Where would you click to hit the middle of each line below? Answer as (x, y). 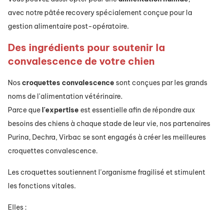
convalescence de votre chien (81, 61)
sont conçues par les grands (161, 83)
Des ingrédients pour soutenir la (86, 48)
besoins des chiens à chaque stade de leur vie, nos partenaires (109, 124)
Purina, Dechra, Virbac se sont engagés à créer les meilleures (107, 137)
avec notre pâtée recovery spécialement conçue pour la (100, 13)
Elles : (17, 208)
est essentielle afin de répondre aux (137, 110)
